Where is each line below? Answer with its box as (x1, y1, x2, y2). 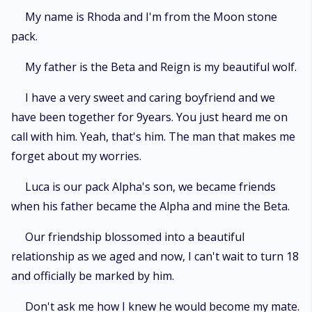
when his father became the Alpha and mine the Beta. (11, 198, 290, 214)
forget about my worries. (11, 148, 141, 164)
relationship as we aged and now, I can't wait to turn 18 (11, 249, 299, 264)
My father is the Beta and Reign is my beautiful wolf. (25, 59, 297, 75)
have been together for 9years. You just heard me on (11, 109, 288, 125)
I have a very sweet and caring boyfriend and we (25, 90, 275, 105)
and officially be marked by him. (11, 268, 174, 283)
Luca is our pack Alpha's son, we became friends (25, 179, 276, 194)
